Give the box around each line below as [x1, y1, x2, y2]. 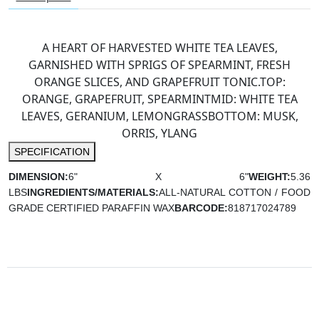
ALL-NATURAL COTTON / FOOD [159, 187, 310, 199]
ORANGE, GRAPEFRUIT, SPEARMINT [21, 90, 211, 107]
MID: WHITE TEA [210, 90, 298, 107]
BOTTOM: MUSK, [207, 108, 298, 124]
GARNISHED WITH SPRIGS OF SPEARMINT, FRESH [28, 56, 291, 73]
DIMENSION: [9, 171, 68, 183]
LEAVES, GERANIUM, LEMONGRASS [21, 108, 208, 124]
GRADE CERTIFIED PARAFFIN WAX [9, 202, 174, 214]
